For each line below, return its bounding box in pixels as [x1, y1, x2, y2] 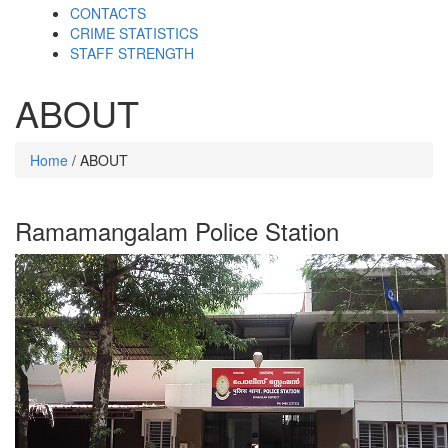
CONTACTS [70, 2, 146, 23]
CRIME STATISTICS [70, 22, 198, 43]
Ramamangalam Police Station [15, 212, 339, 248]
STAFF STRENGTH [70, 42, 194, 63]
